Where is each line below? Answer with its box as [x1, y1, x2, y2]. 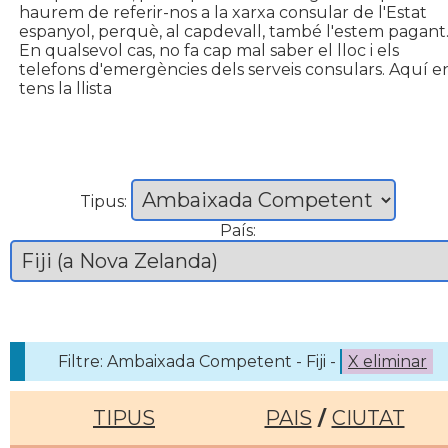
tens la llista [19, 79, 112, 98]
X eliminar [348, 352, 427, 371]
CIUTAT [331, 406, 405, 430]
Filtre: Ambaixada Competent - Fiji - [58, 352, 340, 371]
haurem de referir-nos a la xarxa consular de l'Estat [19, 3, 427, 22]
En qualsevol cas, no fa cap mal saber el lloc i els [19, 41, 399, 60]
